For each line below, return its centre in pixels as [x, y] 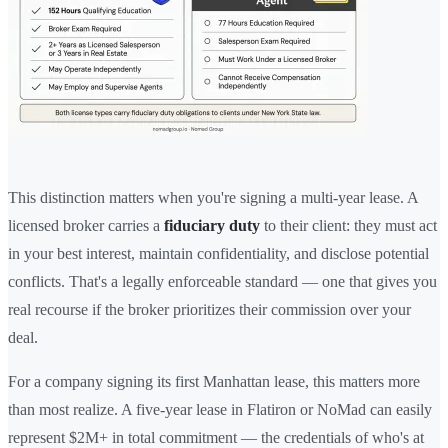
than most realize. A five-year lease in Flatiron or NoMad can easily [220, 409]
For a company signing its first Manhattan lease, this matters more [214, 381]
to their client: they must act [348, 225]
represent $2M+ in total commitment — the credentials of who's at [216, 437]
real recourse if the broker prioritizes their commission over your [209, 309]
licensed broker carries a [86, 225]
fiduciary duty [212, 225]
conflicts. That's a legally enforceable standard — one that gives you [222, 281]
